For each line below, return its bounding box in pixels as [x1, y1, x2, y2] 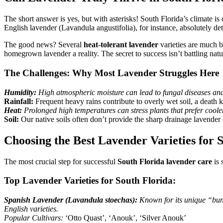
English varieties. [4, 204, 58, 213]
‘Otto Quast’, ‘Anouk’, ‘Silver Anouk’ [63, 213, 186, 222]
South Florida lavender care [117, 157, 212, 166]
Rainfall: [4, 97, 33, 106]
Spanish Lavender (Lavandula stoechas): [4, 195, 137, 204]
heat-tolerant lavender [84, 40, 158, 49]
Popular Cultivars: [4, 213, 63, 222]
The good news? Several [4, 40, 84, 49]
